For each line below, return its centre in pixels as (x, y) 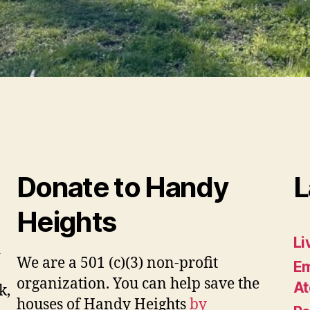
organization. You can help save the (138, 284)
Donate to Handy (122, 188)
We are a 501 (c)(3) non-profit (117, 264)
